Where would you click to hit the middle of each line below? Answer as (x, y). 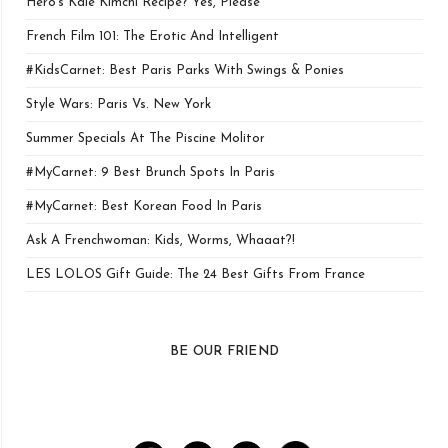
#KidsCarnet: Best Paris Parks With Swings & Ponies (185, 70)
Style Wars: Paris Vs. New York (118, 104)
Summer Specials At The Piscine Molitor (145, 138)
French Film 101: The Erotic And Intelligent (152, 36)
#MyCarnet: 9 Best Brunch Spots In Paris (150, 172)
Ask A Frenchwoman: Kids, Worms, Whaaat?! (160, 240)
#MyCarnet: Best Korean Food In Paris (144, 206)
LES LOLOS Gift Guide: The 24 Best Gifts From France (195, 274)
